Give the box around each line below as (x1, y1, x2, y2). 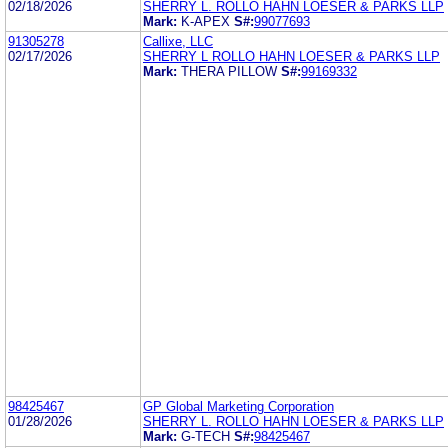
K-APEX (181, 13, 230, 29)
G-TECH (181, 428, 230, 444)
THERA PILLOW (181, 63, 277, 79)
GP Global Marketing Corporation (143, 398, 334, 414)
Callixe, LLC (143, 33, 213, 49)
